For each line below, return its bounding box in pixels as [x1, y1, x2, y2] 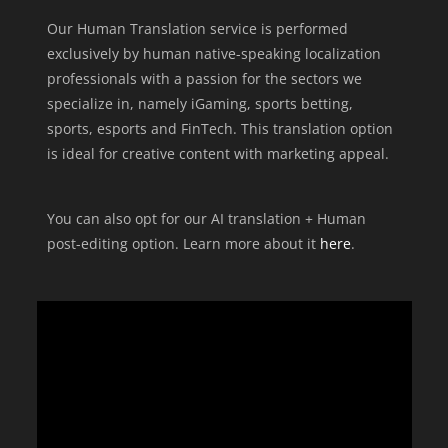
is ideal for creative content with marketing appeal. [46, 144, 389, 163]
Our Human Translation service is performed [46, 19, 348, 38]
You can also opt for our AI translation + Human [46, 209, 366, 228]
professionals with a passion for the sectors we [46, 69, 362, 88]
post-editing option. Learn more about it [46, 234, 320, 253]
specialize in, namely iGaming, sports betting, [46, 94, 353, 113]
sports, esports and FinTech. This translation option [46, 119, 393, 138]
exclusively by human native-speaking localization [46, 44, 381, 63]
